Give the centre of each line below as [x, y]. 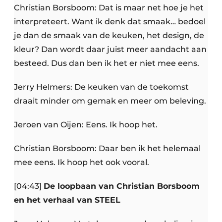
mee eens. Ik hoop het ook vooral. [82, 163]
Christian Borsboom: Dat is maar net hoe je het [109, 8]
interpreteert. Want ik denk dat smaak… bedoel [110, 22]
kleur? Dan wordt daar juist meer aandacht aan [110, 50]
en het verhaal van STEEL [67, 200]
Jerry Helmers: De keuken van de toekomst [101, 87]
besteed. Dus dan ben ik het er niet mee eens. [107, 63]
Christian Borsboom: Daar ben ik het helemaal [107, 149]
